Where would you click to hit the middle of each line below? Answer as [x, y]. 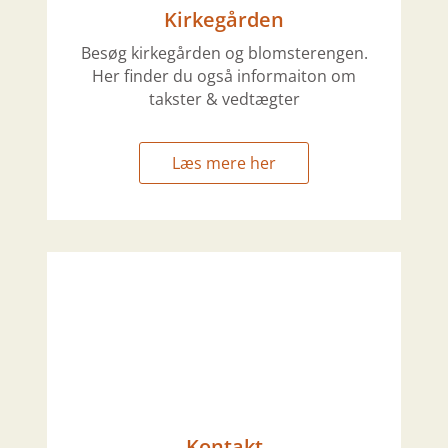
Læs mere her [224, 163]
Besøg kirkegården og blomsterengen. [224, 53]
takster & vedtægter [224, 99]
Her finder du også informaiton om [224, 76]
